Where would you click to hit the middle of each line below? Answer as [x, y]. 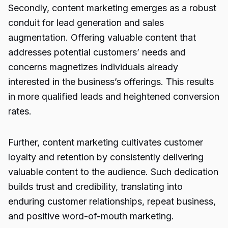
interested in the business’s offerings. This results [111, 82]
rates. [20, 111]
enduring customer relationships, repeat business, [112, 201]
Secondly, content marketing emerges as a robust [112, 8]
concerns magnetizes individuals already [93, 67]
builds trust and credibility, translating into [95, 187]
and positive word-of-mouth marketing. [91, 216]
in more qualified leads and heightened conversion [114, 96]
